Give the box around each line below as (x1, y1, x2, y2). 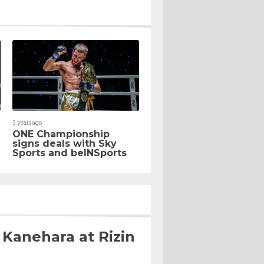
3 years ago (12, 118, 42, 127)
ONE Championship (12, 128, 110, 140)
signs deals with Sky (12, 137, 117, 149)
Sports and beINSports (12, 147, 127, 159)
